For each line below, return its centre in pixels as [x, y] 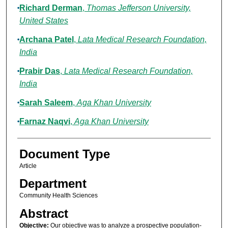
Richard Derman [51, 8]
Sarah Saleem [46, 103]
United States [44, 21]
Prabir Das [39, 71]
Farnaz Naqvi [45, 122]
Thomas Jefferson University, [138, 8]
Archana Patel [46, 40]
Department [53, 184]
